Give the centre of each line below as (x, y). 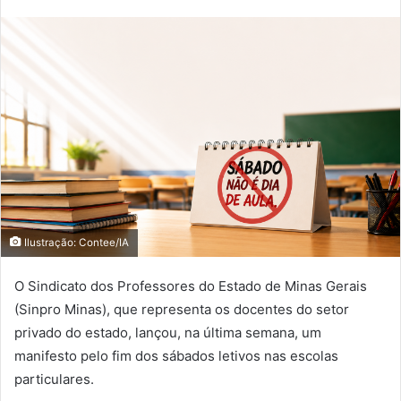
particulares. (54, 380)
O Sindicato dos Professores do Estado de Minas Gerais (191, 286)
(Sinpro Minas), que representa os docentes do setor (182, 310)
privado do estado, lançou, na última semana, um (168, 333)
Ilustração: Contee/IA (75, 243)
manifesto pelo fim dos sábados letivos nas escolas (176, 356)
